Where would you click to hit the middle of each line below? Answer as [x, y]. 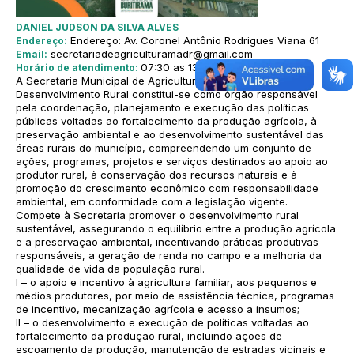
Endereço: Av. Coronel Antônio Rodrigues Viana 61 [193, 40]
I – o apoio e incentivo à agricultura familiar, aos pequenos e [166, 282]
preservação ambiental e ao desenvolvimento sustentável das [170, 134]
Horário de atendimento [75, 68]
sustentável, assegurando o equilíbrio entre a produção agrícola [176, 228]
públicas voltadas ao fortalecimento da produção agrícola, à [166, 121]
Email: [32, 55]
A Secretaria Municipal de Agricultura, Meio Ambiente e [154, 81]
